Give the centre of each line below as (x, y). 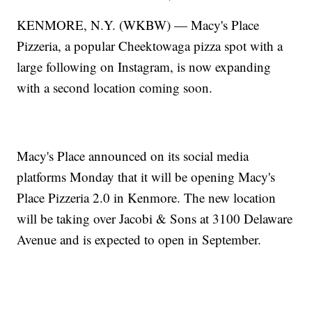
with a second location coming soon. (115, 87)
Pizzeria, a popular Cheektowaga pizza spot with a (150, 45)
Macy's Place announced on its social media (133, 155)
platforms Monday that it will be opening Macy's (146, 176)
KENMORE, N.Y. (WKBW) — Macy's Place (138, 24)
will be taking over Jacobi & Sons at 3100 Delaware (155, 218)
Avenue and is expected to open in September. (139, 239)
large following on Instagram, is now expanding (144, 66)
